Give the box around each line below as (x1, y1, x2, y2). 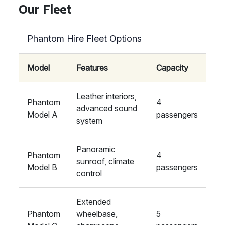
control (76, 168, 102, 178)
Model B (27, 162, 57, 172)
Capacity (156, 63, 188, 73)
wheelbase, (76, 209, 118, 219)
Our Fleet (19, 2, 72, 16)
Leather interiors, (76, 91, 137, 101)
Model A (27, 109, 58, 120)
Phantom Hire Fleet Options (27, 33, 142, 44)
